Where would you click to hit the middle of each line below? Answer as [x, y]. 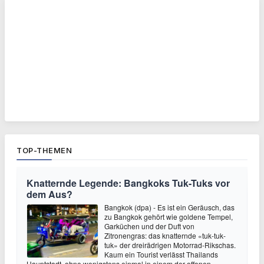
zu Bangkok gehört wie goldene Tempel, [169, 217]
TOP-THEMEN [44, 150]
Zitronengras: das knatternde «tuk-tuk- [165, 235]
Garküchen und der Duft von [149, 226]
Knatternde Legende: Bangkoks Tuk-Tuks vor [128, 183]
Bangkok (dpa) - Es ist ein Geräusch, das [169, 207]
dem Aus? [49, 194]
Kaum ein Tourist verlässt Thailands [161, 254]
